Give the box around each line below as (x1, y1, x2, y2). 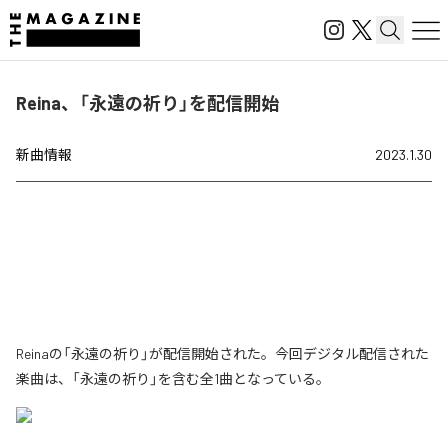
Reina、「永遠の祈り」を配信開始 (16, 92, 279, 114)
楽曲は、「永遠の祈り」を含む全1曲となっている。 (16, 370, 330, 387)
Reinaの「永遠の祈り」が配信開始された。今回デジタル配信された (16, 345, 429, 362)
